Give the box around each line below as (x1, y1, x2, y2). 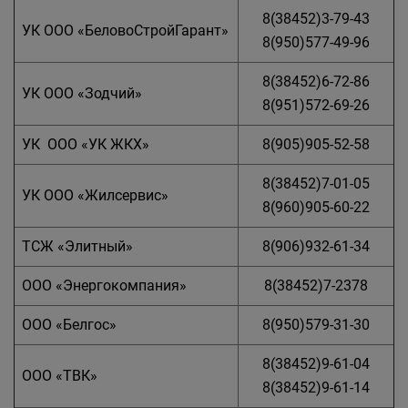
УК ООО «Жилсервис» (22, 186, 168, 204)
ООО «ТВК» (22, 366, 97, 384)
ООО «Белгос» (22, 315, 117, 333)
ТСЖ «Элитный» (22, 237, 133, 255)
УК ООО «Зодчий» (22, 84, 142, 102)
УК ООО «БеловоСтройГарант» (22, 21, 229, 39)
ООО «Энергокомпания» (22, 276, 187, 294)
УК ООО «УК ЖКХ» (22, 135, 149, 153)
